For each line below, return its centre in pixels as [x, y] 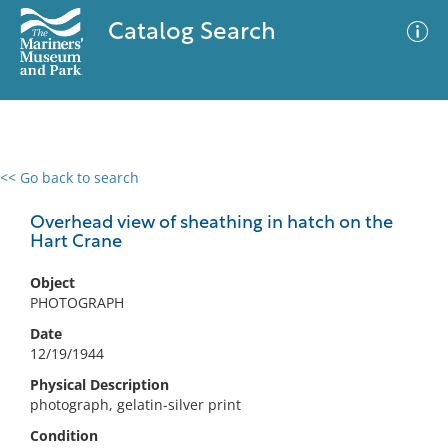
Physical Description [99, 384]
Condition [64, 435]
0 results [44, 189]
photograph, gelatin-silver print [135, 404]
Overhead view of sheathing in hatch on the [211, 223]
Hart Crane [76, 242]
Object [52, 282]
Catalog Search [191, 33]
